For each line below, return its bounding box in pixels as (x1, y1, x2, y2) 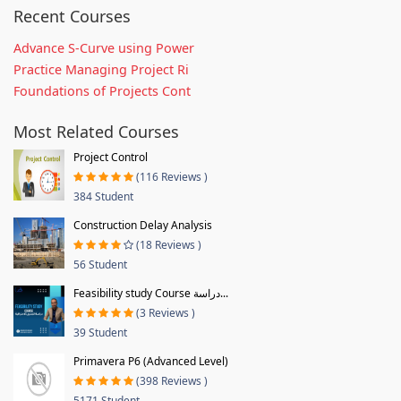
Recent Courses (13, 4, 131, 27)
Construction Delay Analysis (73, 217, 212, 233)
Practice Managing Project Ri (13, 60, 189, 78)
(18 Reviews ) (136, 236, 201, 252)
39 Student (73, 324, 127, 340)
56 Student (73, 256, 127, 272)
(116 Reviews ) (136, 168, 208, 184)
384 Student (73, 188, 133, 204)
